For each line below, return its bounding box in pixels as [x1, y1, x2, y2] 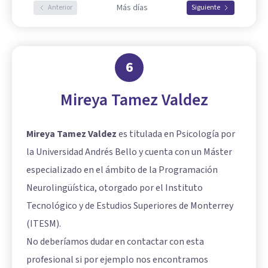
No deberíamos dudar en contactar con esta [26, 235, 204, 249]
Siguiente [191, 2, 220, 13]
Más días [116, 2, 148, 14]
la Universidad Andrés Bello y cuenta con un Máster [26, 145, 232, 159]
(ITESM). [26, 217, 61, 231]
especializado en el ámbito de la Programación [26, 163, 218, 177]
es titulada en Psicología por [117, 127, 235, 141]
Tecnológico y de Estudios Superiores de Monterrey [26, 199, 233, 213]
